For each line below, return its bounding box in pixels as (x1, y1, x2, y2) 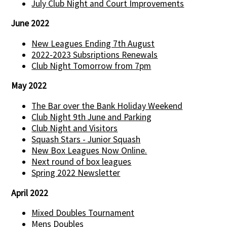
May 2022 (11, 80, 47, 92)
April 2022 (11, 187, 49, 199)
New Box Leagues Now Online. (31, 145, 147, 156)
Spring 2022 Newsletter (31, 167, 121, 178)
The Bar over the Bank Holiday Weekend (31, 100, 183, 111)
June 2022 (11, 18, 50, 29)
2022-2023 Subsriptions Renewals (31, 49, 158, 60)
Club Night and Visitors (31, 123, 118, 134)
